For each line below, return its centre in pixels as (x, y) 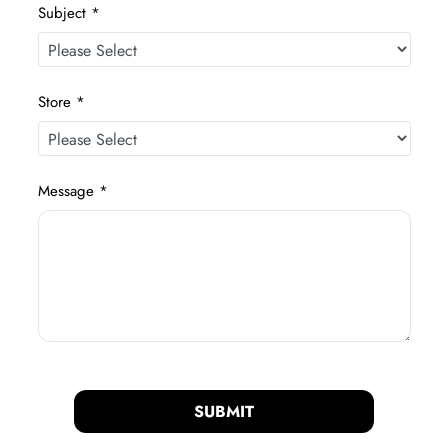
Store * (61, 101)
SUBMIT (224, 411)
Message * (72, 190)
